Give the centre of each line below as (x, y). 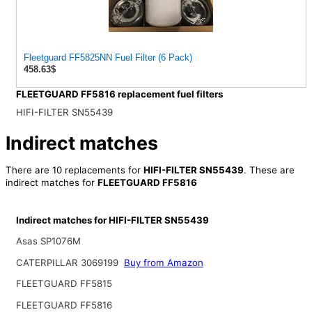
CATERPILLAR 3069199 (67, 262)
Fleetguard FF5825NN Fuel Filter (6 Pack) (108, 58)
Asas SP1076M (48, 241)
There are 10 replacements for (74, 170)
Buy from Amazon (163, 262)
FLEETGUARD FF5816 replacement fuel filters (119, 94)
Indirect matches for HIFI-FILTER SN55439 (112, 220)
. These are (269, 170)
